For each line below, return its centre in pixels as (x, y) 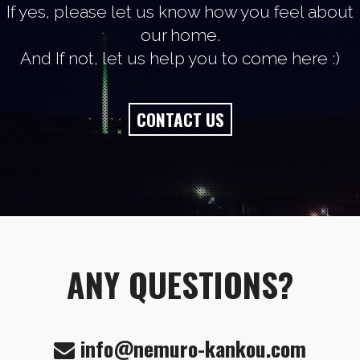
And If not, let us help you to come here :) (180, 58)
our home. (180, 35)
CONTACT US (180, 119)
